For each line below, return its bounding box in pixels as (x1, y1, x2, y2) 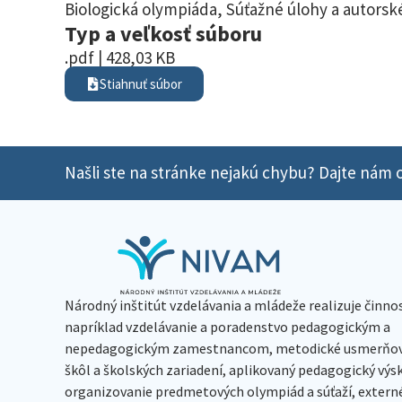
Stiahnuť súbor (100, 74, 182, 92)
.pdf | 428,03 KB (65, 46, 175, 68)
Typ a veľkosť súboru (65, 19, 262, 48)
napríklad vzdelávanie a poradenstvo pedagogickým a (65, 317, 390, 336)
